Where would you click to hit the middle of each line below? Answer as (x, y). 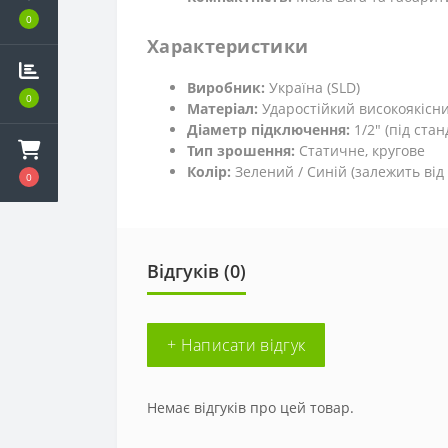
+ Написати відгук (236, 345)
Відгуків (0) (196, 271)
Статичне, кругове (360, 151)
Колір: (209, 172)
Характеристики (228, 46)
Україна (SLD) (312, 88)
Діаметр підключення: (268, 130)
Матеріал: (222, 109)
